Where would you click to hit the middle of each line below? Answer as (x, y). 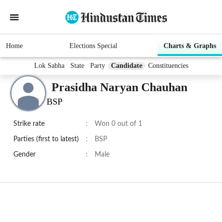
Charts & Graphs (190, 46)
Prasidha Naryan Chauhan (119, 87)
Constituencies (168, 66)
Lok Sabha (49, 66)
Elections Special (93, 46)
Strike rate (29, 124)
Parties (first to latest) (46, 139)
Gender (25, 155)
